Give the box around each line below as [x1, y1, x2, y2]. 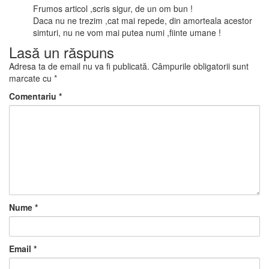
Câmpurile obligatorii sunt [152, 60, 249, 73]
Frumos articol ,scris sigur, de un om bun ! [33, 2, 193, 15]
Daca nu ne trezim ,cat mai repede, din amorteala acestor [33, 14, 252, 27]
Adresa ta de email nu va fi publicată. [9, 60, 150, 73]
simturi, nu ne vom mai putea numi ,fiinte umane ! [33, 26, 221, 39]
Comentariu [9, 90, 59, 103]
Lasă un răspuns [9, 41, 114, 63]
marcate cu [9, 72, 54, 85]
